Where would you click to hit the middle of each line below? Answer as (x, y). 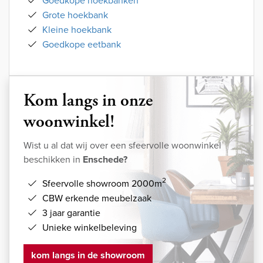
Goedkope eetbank (82, 45)
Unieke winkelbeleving (90, 228)
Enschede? (105, 160)
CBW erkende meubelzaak (97, 198)
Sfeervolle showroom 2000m (102, 184)
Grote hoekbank (75, 15)
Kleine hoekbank (77, 30)
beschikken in (53, 160)
